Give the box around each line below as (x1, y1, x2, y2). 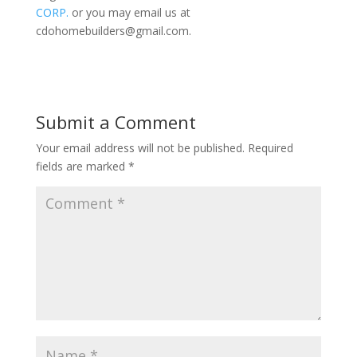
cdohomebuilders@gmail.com (35, 22, 189, 38)
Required (247, 139, 293, 155)
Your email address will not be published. (35, 139, 245, 155)
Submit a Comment (35, 109, 196, 134)
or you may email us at (68, 4, 190, 20)
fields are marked (35, 158, 128, 174)
